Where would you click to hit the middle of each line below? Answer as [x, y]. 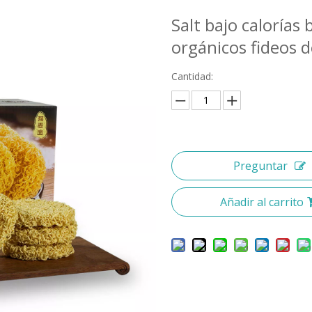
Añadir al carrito [262, 202]
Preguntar [260, 166]
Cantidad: [192, 77]
